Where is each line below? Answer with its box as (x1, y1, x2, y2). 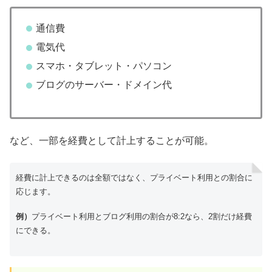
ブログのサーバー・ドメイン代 (35, 80, 172, 90)
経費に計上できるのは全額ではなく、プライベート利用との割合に (16, 173, 253, 183)
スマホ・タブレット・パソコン (35, 61, 172, 72)
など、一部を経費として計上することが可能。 (10, 135, 214, 146)
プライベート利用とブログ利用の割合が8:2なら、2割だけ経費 (32, 212, 253, 222)
